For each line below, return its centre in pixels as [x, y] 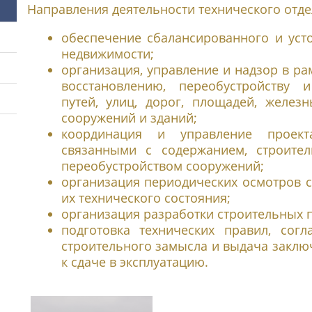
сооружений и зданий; [129, 117]
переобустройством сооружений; [162, 165]
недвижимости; [107, 53]
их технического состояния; [146, 197]
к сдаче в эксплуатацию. [134, 262]
